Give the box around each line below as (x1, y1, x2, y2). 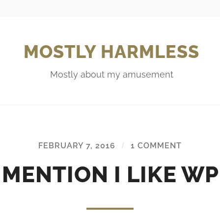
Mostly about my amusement (50, 69, 173, 80)
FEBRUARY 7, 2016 (38, 140, 115, 150)
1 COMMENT (131, 140, 182, 150)
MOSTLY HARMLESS (24, 41, 199, 62)
